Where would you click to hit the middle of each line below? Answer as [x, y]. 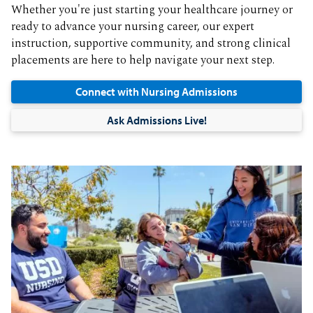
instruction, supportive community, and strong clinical [151, 43]
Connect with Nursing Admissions [156, 92]
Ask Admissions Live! [156, 120]
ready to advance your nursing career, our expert [133, 27]
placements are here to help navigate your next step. [143, 60]
